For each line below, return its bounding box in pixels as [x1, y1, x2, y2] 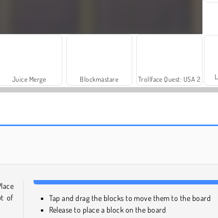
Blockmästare [80, 75, 119, 84]
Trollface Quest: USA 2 [138, 75, 201, 84]
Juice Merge [12, 75, 46, 84]
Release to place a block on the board [49, 205, 166, 215]
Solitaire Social [31, 127, 73, 136]
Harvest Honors [147, 127, 191, 136]
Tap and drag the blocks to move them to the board [49, 193, 211, 203]
